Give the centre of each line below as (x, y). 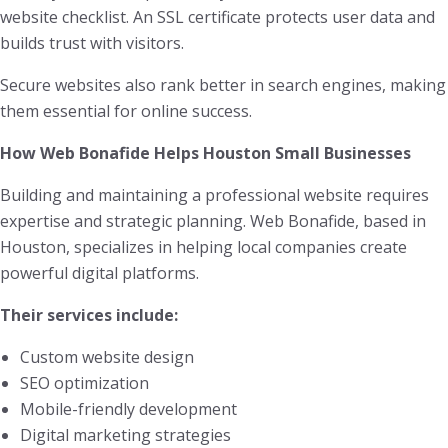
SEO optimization (84, 383)
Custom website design (107, 357)
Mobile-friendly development (128, 409)
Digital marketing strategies (125, 435)
